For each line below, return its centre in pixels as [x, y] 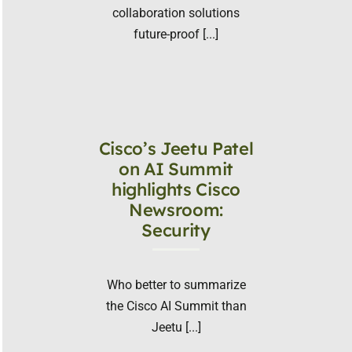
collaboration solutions [176, 13]
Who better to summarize [176, 285]
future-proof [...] [176, 34]
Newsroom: [176, 210]
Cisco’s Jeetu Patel [176, 149]
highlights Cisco [176, 190]
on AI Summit [176, 169]
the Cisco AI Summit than [176, 306]
